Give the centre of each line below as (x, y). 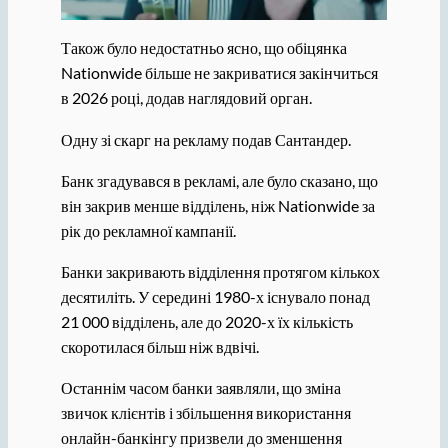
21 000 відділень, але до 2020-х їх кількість (206, 322)
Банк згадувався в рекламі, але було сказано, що (219, 180)
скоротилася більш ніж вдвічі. (159, 347)
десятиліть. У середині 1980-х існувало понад (215, 297)
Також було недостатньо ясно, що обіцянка (203, 48)
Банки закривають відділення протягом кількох (220, 272)
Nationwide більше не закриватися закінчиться (219, 73)
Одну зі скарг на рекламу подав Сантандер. (205, 139)
